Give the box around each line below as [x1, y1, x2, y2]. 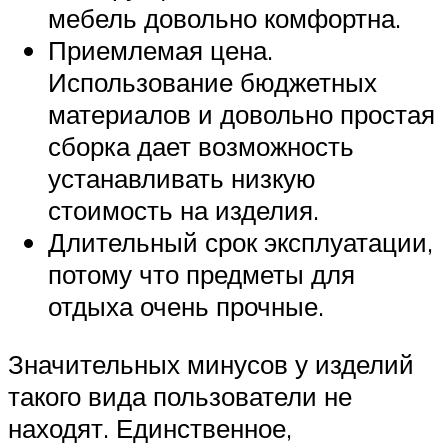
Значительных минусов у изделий [8, 347, 414, 380]
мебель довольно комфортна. [48, 2, 401, 35]
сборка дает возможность [48, 130, 354, 163]
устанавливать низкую [48, 162, 316, 195]
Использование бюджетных [48, 66, 377, 99]
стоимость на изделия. [48, 194, 319, 227]
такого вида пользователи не [8, 379, 352, 412]
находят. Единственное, [8, 411, 292, 444]
